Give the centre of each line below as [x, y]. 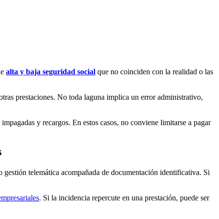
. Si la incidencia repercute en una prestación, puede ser [124, 198]
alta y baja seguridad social [51, 71]
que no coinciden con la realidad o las [154, 71]
